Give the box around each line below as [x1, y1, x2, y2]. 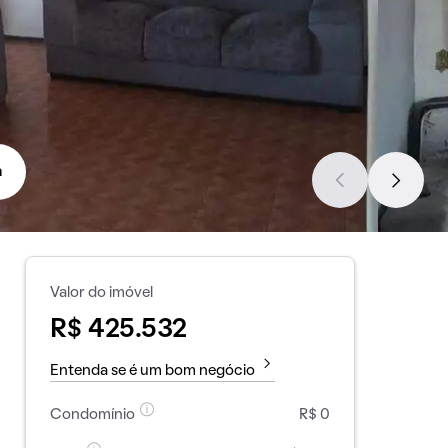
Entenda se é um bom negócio [49, 364, 255, 378]
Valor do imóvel [49, 286, 153, 300]
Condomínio [49, 408, 135, 422]
